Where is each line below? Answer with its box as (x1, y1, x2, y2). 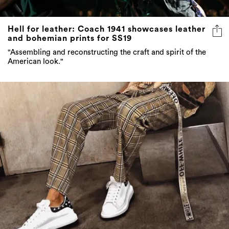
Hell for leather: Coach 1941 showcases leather (8, 25, 205, 34)
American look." (8, 58, 63, 66)
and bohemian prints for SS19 (8, 34, 132, 43)
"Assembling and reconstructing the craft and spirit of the (8, 49, 206, 57)
